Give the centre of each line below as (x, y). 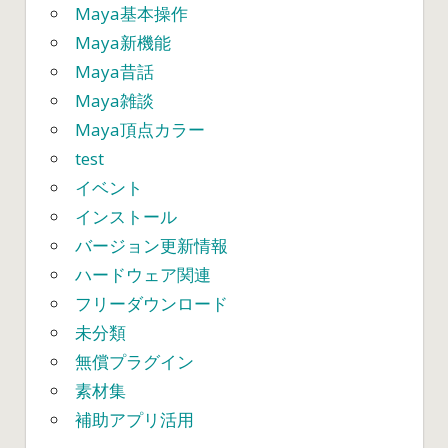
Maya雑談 (114, 101)
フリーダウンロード (151, 304)
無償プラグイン (134, 362)
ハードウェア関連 (143, 275)
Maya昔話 (114, 72)
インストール (126, 217)
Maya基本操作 (131, 14)
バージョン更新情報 (151, 246)
